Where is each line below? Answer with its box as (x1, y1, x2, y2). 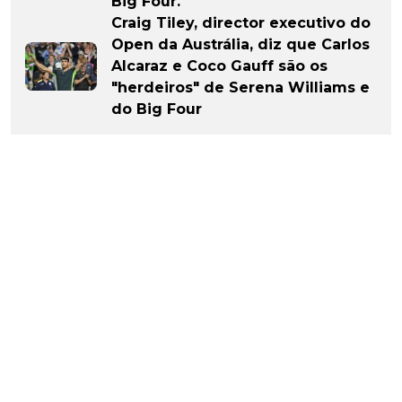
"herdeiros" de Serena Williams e (111, 79, 370, 97)
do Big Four (111, 100, 202, 118)
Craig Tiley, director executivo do (111, 14, 371, 32)
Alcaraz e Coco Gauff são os (111, 57, 328, 75)
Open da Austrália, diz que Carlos (111, 36, 370, 54)
